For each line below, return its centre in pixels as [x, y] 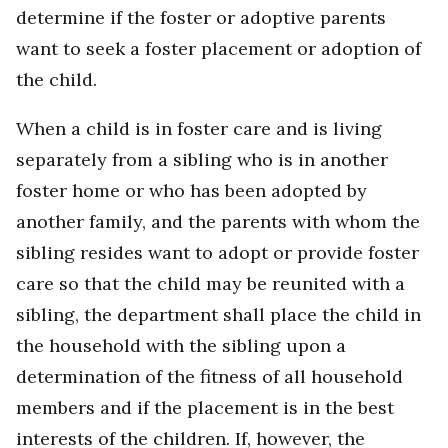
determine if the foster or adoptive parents [201, 18]
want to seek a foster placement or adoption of [218, 49]
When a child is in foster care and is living [199, 129]
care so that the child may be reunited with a [210, 284]
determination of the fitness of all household [209, 377]
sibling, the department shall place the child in [218, 315]
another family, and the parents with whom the [218, 222]
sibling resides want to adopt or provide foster [217, 253]
